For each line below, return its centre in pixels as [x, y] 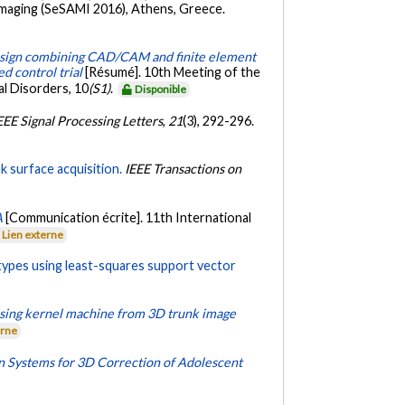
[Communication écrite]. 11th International [129, 217]
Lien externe [33, 234]
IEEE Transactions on [184, 169]
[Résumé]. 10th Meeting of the [173, 72]
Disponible [161, 89]
